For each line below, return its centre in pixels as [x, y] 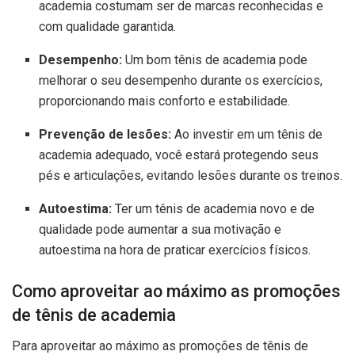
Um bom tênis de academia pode [215, 60]
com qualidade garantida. [108, 27]
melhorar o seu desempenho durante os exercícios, [181, 81]
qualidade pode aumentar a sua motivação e [160, 230]
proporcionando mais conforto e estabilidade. [165, 101]
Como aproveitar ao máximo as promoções [176, 292]
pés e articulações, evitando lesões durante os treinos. [191, 176]
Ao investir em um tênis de [247, 135]
